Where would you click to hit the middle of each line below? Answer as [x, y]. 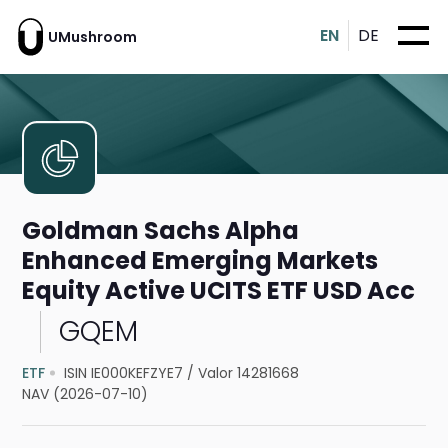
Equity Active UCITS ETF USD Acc [219, 291]
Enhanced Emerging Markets [200, 261]
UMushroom [92, 36]
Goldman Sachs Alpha [161, 231]
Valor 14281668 [249, 373]
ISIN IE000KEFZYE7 [124, 373]
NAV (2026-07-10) [85, 394]
